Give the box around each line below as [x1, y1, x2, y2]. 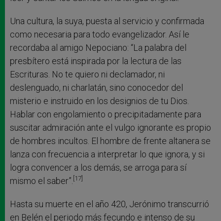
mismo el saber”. [10, 175, 73, 186]
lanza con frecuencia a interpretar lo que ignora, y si [10, 148, 205, 159]
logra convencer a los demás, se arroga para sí [10, 162, 186, 173]
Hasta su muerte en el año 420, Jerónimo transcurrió [10, 198, 209, 209]
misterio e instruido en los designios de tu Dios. [10, 95, 189, 106]
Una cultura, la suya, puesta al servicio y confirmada [10, 15, 204, 26]
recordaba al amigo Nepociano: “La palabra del [10, 42, 186, 53]
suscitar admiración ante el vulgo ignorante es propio [10, 122, 211, 133]
